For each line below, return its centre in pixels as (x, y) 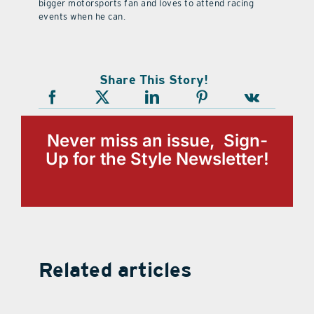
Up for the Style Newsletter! (157, 159)
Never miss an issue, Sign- (157, 141)
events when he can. (82, 16)
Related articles (115, 270)
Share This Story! (154, 79)
